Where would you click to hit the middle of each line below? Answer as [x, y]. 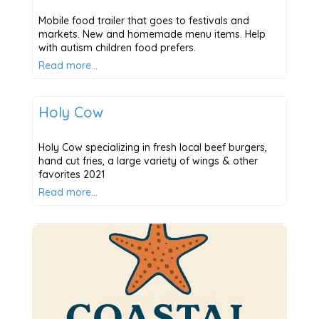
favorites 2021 [71, 175]
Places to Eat [70, 85]
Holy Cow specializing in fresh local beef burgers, [152, 148]
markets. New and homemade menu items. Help [152, 35]
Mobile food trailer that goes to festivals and [143, 21]
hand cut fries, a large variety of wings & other [148, 161]
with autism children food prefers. [117, 48]
